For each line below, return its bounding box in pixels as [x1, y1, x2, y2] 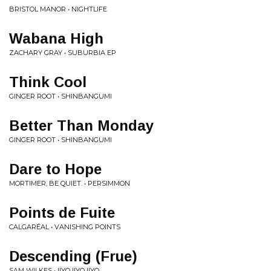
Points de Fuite [9, 204, 115, 221]
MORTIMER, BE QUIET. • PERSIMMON [9, 179, 130, 188]
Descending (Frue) [9, 248, 137, 264]
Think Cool [9, 74, 87, 90]
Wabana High [9, 30, 103, 47]
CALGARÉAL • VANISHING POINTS [9, 223, 120, 231]
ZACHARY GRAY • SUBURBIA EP [9, 48, 116, 57]
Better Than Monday [9, 117, 154, 134]
